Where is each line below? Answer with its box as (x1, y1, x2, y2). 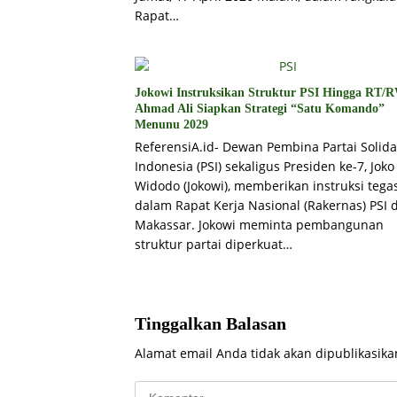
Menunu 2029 (135, 118, 208, 132)
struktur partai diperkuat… (135, 236, 292, 253)
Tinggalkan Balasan (135, 314, 286, 334)
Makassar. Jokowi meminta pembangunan (135, 216, 384, 234)
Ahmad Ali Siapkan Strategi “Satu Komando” (135, 102, 385, 116)
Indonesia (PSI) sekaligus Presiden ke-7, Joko (135, 158, 394, 175)
